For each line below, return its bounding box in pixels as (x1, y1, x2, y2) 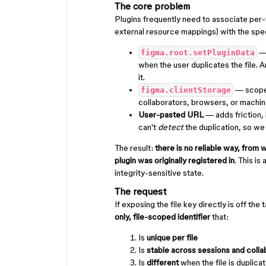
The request (115, 186, 167, 197)
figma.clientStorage (141, 85, 231, 94)
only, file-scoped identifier (115, 212, 210, 221)
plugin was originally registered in (115, 156, 235, 165)
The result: (115, 143, 155, 153)
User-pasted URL (138, 110, 204, 119)
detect (158, 122, 183, 132)
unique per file (147, 233, 198, 242)
